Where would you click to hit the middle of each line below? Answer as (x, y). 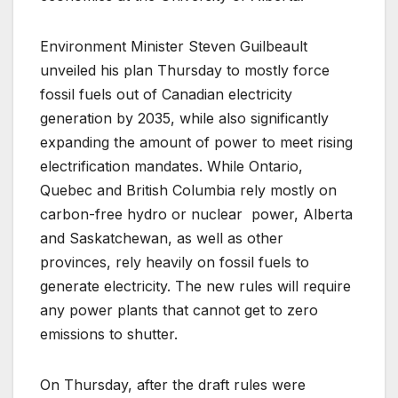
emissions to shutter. (109, 334)
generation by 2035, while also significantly (184, 118)
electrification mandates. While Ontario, (171, 166)
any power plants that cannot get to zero (179, 310)
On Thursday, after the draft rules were (173, 384)
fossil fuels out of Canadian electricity (166, 94)
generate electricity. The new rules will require (195, 286)
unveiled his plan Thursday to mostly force (185, 70)
